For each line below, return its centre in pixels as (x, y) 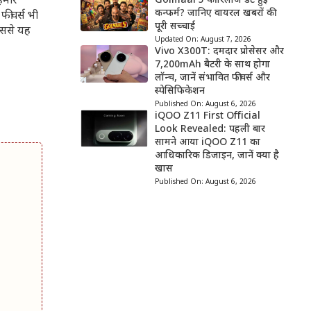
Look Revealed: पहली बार (210, 129)
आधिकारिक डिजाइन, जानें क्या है (217, 156)
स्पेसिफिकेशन (179, 91)
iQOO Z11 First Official (207, 116)
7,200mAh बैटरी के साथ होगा (212, 65)
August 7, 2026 (226, 40)
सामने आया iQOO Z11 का (207, 143)
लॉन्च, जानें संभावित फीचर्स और (212, 78)
